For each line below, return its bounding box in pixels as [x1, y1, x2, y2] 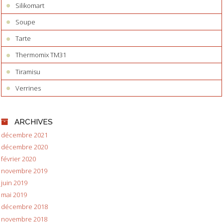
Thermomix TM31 [15, 50, 67, 60]
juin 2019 [1, 178, 27, 188]
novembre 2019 [1, 166, 47, 176]
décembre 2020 [1, 142, 48, 151]
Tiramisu [15, 67, 41, 76]
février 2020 [1, 154, 36, 163]
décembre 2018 [1, 202, 48, 212]
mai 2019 [1, 190, 27, 200]
